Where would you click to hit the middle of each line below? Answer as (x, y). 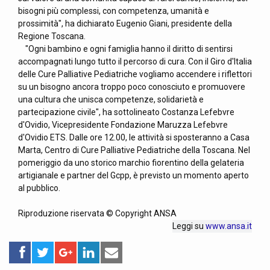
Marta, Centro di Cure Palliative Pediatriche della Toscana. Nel (134, 150)
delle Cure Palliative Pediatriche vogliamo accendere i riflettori (135, 74)
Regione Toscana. (52, 36)
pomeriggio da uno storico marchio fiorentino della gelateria (131, 163)
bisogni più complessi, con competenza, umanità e (114, 11)
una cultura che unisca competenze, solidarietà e (111, 99)
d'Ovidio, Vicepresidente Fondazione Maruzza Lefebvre (123, 125)
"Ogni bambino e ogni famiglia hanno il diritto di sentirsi (125, 49)
